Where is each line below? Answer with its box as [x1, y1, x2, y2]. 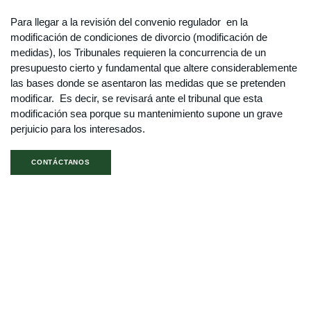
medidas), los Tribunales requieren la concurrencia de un [10, 46, 266, 58]
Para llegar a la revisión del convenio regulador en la [10, 15, 248, 28]
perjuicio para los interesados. [10, 122, 145, 135]
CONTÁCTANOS [31, 158, 90, 166]
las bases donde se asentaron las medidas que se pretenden [10, 76, 285, 89]
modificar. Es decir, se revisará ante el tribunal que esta [10, 92, 262, 104]
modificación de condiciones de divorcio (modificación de [10, 31, 267, 43]
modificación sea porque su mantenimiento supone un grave [10, 107, 283, 119]
